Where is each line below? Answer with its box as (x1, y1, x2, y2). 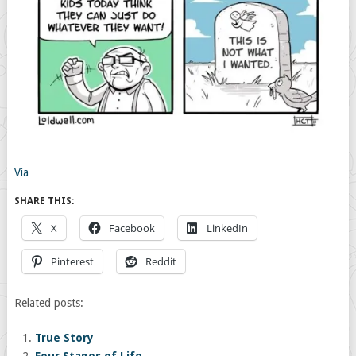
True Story (35, 331, 95, 345)
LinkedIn (206, 221, 248, 236)
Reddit (145, 254, 176, 269)
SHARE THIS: (14, 195, 74, 207)
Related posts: (14, 296, 83, 310)
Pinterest (50, 254, 94, 269)
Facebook (108, 221, 155, 236)
